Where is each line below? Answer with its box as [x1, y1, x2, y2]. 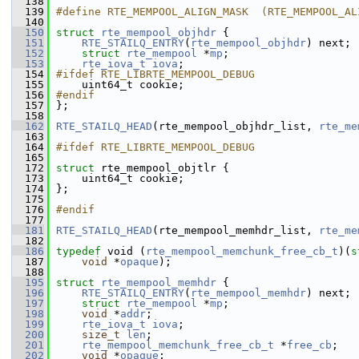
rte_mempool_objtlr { [101, 162, 229, 174]
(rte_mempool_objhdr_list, [152, 120, 319, 132]
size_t [82, 329, 120, 341]
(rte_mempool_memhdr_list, [152, 224, 319, 236]
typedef [56, 245, 101, 257]
